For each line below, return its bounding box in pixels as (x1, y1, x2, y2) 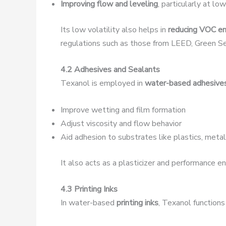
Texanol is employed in (61, 78, 145, 89)
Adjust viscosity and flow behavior (61, 118, 182, 129)
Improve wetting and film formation (61, 104, 186, 116)
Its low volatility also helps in (61, 24, 168, 35)
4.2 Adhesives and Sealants (61, 64, 160, 76)
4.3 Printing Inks (61, 184, 118, 195)
